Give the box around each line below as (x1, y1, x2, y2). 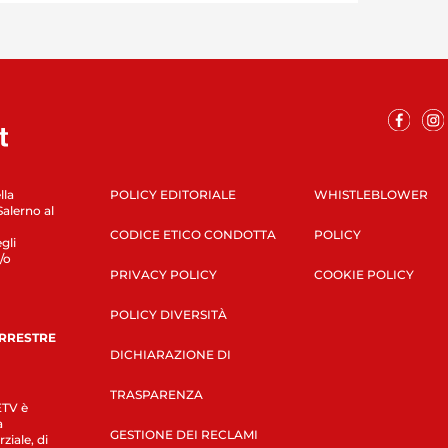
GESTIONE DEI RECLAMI (109, 426, 258, 442)
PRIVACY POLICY (109, 266, 217, 282)
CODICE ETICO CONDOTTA (109, 226, 276, 242)
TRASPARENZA (109, 386, 203, 402)
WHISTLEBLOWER (313, 186, 428, 202)
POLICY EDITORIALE (109, 186, 236, 202)
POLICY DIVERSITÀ (109, 306, 227, 322)
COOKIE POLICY (313, 266, 414, 282)
